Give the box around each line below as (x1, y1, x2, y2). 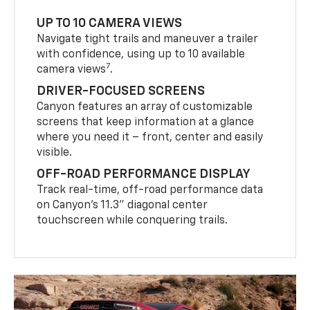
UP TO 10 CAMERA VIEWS (37, 17, 183, 30)
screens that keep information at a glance (37, 116, 255, 128)
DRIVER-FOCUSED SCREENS (37, 84, 206, 98)
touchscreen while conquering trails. (37, 215, 228, 226)
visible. (37, 147, 73, 158)
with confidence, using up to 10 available (37, 48, 246, 60)
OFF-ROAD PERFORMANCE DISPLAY (37, 167, 251, 181)
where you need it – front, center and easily (37, 131, 264, 143)
